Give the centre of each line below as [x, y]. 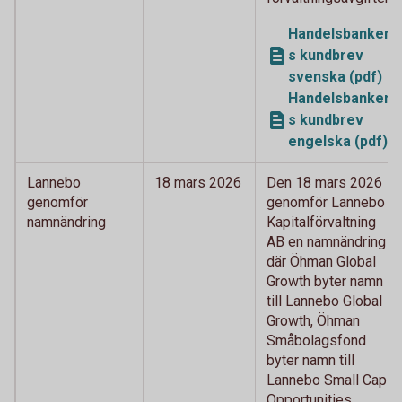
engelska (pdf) [338, 141]
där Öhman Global [321, 261]
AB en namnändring [326, 241]
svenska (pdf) [335, 76]
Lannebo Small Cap [327, 380]
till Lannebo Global [324, 301]
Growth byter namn [325, 281]
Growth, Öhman [313, 320]
